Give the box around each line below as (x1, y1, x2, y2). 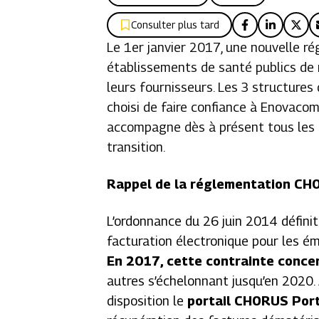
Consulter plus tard (131, 19, 220, 31)
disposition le (107, 293, 188, 308)
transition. (107, 140, 166, 155)
